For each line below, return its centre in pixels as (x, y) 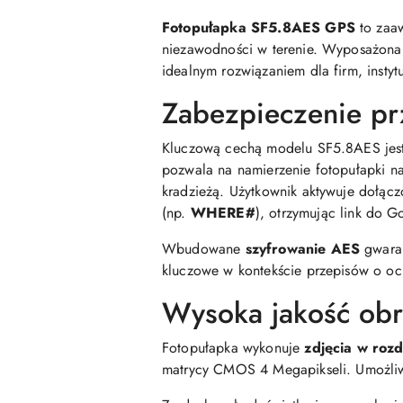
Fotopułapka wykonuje (233, 348)
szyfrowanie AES (303, 249)
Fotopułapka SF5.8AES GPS (259, 27)
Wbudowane (204, 249)
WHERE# (223, 213)
